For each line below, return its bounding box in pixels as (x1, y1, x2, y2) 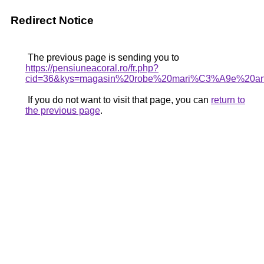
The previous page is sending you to (25, 52, 179, 62)
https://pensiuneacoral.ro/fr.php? (25, 63, 159, 73)
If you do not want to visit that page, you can (25, 95, 211, 105)
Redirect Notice (11, 14, 94, 27)
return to (211, 95, 245, 105)
